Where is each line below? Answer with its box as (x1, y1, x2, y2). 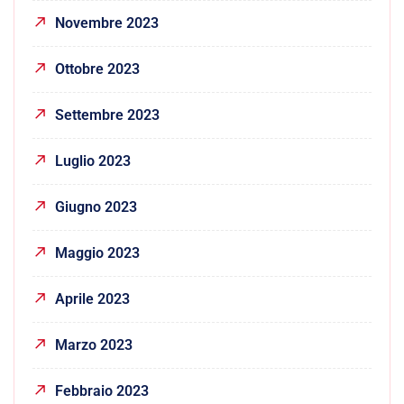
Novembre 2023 (55, 14, 159, 32)
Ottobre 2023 (55, 60, 140, 78)
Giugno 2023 (55, 197, 137, 216)
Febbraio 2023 (55, 381, 149, 399)
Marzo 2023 (55, 335, 133, 353)
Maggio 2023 (55, 243, 140, 262)
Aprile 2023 (55, 289, 130, 308)
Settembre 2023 (55, 106, 160, 124)
